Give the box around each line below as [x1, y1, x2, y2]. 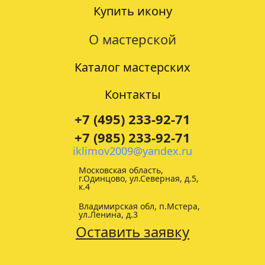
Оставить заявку [76, 222, 189, 241]
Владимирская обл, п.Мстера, [79, 201, 200, 212]
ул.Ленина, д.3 [79, 209, 138, 220]
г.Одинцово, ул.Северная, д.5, [79, 173, 199, 184]
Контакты [104, 86, 161, 102]
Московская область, [79, 164, 163, 176]
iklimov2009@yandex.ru [73, 144, 192, 158]
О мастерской [89, 30, 176, 48]
